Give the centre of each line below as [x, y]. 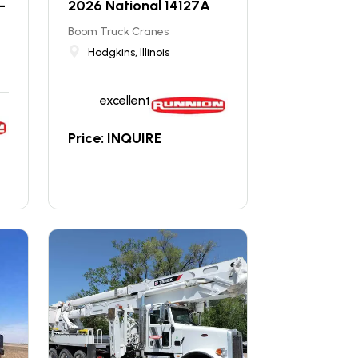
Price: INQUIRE [115, 138]
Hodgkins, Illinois [129, 52]
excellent [126, 100]
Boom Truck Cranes [119, 32]
